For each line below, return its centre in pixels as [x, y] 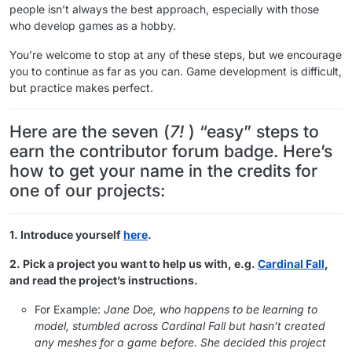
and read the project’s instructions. [104, 280]
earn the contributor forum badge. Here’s [171, 151]
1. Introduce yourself [66, 235]
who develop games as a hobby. [93, 26]
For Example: [69, 310]
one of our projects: [87, 191]
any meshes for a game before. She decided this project [180, 343]
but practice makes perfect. [81, 88]
